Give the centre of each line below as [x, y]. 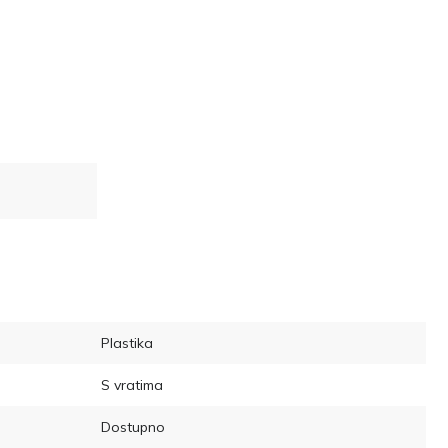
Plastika [127, 342]
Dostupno [133, 426]
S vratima [132, 384]
